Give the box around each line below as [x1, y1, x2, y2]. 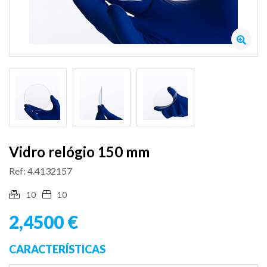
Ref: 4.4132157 [9, 164, 72, 176]
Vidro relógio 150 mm [9, 142, 150, 160]
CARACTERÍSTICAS [9, 242, 105, 256]
